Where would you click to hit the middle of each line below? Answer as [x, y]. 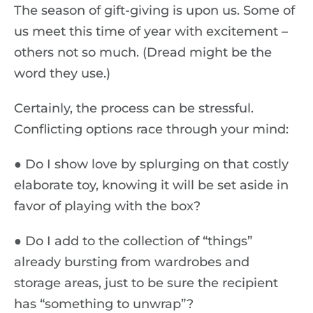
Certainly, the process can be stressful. [134, 108]
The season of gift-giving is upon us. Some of [154, 10]
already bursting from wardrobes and [132, 262]
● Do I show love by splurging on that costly [151, 164]
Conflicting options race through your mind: [151, 129]
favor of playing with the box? [107, 206]
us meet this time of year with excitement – [151, 31]
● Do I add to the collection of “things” [133, 241]
